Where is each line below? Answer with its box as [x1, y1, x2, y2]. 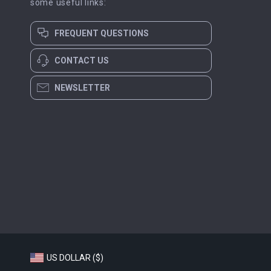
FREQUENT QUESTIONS [54, 28, 149, 38]
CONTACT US [54, 56, 109, 65]
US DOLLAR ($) [47, 253, 103, 263]
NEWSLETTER [54, 83, 110, 93]
